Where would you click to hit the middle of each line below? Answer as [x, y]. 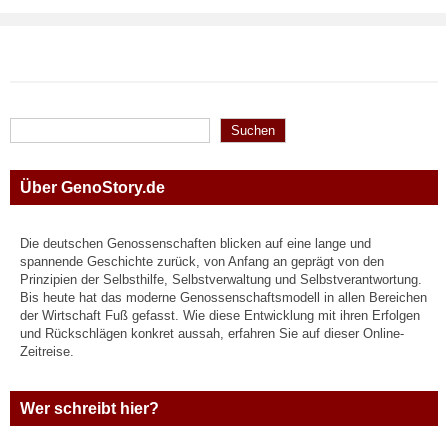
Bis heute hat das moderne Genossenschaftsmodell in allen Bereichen [223, 297]
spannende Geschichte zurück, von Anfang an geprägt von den [202, 261]
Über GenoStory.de [92, 187]
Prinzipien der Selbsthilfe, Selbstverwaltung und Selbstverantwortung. [221, 279]
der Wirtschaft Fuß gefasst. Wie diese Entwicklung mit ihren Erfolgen [220, 315]
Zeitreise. [47, 351]
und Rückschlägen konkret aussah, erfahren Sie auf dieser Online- [212, 333]
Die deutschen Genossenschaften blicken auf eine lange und [195, 243]
